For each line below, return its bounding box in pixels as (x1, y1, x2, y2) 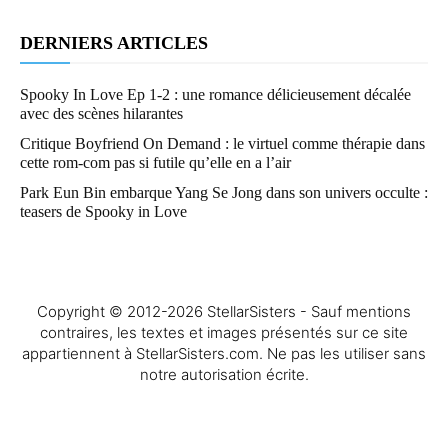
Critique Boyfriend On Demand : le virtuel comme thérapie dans (20, 135, 425, 152)
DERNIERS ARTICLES (20, 33, 208, 53)
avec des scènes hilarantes (20, 105, 183, 122)
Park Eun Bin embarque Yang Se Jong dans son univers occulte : (20, 184, 428, 201)
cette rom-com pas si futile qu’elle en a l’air (20, 154, 291, 171)
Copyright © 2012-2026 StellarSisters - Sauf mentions (37, 302, 411, 321)
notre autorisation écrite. (139, 365, 309, 384)
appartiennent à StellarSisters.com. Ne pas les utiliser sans (22, 344, 426, 363)
